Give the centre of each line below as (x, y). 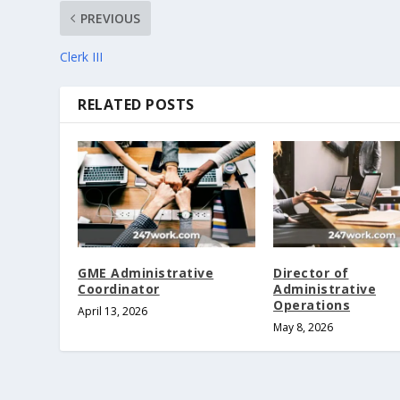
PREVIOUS (111, 18)
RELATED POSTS (136, 104)
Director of (311, 272)
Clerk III (82, 56)
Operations (312, 304)
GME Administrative (146, 272)
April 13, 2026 (113, 311)
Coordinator (119, 288)
